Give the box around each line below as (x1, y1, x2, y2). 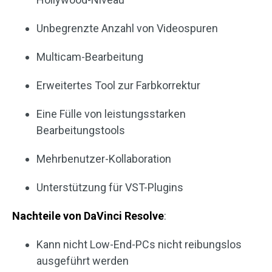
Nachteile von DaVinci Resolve (12, 209, 164, 223)
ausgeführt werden (36, 254, 129, 268)
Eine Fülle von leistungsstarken (36, 107, 186, 121)
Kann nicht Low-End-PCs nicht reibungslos (36, 238, 242, 251)
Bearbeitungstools (36, 124, 125, 137)
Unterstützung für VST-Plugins (36, 181, 183, 194)
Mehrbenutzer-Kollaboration (36, 152, 171, 166)
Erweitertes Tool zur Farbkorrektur (36, 79, 200, 92)
